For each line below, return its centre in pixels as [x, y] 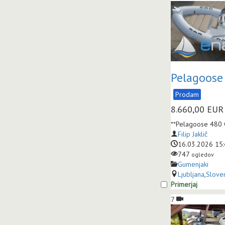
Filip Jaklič [193, 134]
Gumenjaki [193, 164]
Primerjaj [184, 184]
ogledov [203, 154]
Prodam [187, 94]
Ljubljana [191, 174]
